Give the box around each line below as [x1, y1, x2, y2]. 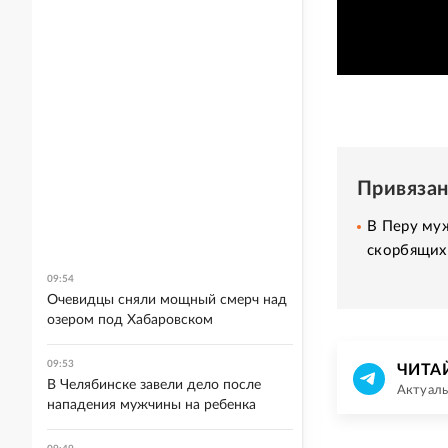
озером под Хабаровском [47, 313, 213, 327]
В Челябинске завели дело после [47, 378, 261, 392]
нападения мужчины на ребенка [47, 398, 256, 412]
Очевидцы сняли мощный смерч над [47, 293, 287, 307]
